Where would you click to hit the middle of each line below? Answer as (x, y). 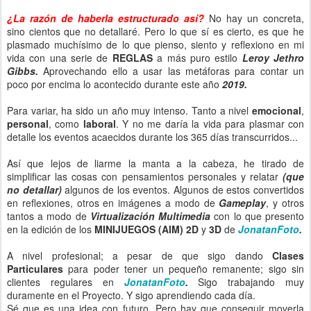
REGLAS (135, 58)
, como (66, 124)
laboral (99, 124)
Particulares (35, 269)
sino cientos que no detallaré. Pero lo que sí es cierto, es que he (155, 31)
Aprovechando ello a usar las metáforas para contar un (171, 71)
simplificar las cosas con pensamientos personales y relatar (143, 176)
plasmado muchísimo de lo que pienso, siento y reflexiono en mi (155, 44)
